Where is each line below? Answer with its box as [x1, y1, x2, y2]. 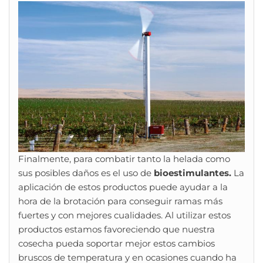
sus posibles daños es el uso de [18, 167, 154, 178]
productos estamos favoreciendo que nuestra [18, 223, 215, 235]
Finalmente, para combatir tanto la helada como [18, 153, 230, 164]
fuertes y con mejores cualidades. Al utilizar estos [18, 209, 231, 221]
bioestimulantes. [154, 167, 231, 178]
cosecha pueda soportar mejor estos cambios [18, 237, 215, 249]
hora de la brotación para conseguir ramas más [18, 195, 222, 207]
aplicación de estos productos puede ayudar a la [18, 181, 228, 193]
